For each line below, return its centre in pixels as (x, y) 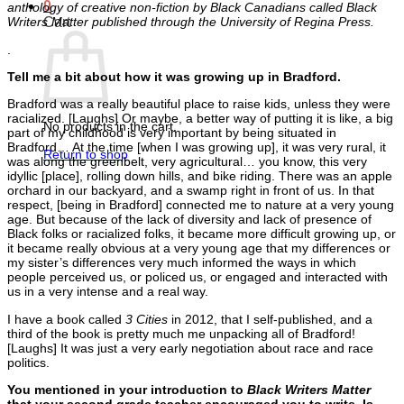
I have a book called (66, 319)
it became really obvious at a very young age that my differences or (199, 248)
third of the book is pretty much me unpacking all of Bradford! (181, 333)
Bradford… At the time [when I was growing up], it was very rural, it (197, 147)
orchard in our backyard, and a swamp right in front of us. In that (191, 191)
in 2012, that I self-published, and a (270, 319)
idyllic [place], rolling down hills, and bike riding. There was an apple (200, 176)
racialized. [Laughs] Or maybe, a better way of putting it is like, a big (200, 119)
